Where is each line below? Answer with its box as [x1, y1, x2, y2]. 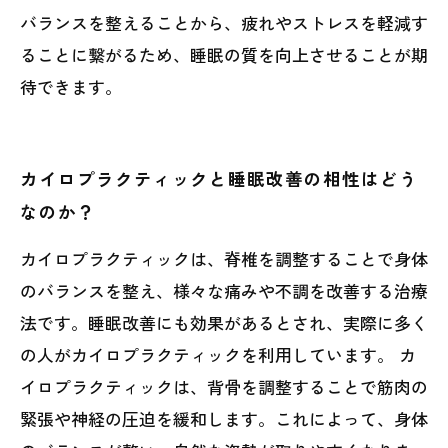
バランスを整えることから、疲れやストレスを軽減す [20, 10, 428, 35]
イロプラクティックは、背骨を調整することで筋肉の [20, 374, 428, 399]
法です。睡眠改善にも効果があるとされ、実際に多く [20, 310, 428, 335]
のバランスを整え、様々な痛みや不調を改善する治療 [20, 278, 428, 303]
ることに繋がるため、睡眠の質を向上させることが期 [20, 42, 428, 67]
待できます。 [20, 74, 122, 99]
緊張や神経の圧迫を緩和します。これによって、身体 [20, 406, 428, 431]
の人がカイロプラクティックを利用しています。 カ [20, 342, 416, 367]
